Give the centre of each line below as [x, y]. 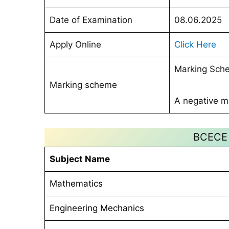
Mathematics [76, 183]
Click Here [195, 45]
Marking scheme [83, 85]
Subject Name [79, 159]
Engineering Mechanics [97, 208]
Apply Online [75, 45]
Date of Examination [91, 20]
